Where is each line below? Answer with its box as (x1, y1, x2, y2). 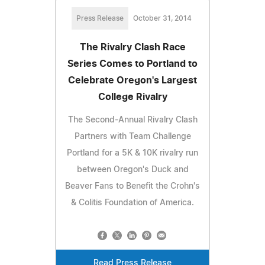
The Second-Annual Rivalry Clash (67, 115, 198, 124)
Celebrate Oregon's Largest (68, 75, 197, 85)
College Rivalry (98, 92, 167, 102)
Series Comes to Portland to (67, 59, 198, 69)
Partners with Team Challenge (74, 132, 191, 141)
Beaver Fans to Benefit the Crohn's (65, 182, 200, 190)
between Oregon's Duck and (76, 165, 189, 174)
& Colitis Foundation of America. (71, 198, 194, 207)
